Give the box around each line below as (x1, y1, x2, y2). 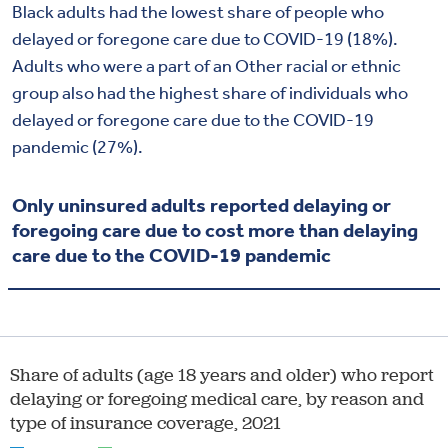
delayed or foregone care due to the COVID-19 (12, 109, 374, 132)
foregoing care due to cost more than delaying (12, 218, 418, 243)
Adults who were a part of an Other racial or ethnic (12, 55, 401, 78)
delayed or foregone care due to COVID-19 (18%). (12, 28, 398, 51)
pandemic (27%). (12, 136, 143, 159)
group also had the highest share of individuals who (12, 82, 408, 105)
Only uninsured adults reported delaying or (12, 193, 391, 218)
